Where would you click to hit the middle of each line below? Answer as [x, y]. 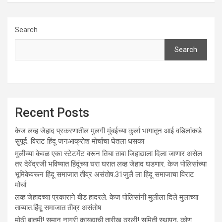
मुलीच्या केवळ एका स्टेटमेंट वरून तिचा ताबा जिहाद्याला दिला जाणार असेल [109, 154]
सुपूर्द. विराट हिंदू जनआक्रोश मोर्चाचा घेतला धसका [80, 141]
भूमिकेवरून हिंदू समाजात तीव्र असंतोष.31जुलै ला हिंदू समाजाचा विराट [105, 174]
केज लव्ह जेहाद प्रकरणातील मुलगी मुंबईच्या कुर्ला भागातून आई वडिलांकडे [108, 131]
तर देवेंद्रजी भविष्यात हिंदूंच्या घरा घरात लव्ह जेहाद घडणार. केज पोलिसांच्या [111, 164]
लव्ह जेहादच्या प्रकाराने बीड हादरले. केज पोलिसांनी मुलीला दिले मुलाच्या [107, 197]
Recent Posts [52, 113]
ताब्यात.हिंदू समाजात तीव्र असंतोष [58, 208]
